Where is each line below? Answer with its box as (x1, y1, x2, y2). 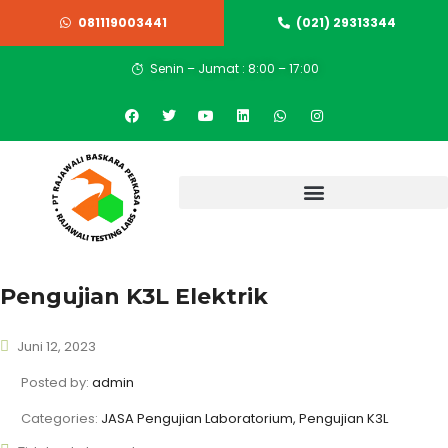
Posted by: (21, 373, 92, 393)
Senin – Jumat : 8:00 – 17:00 (149, 60, 319, 77)
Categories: (21, 409, 101, 429)
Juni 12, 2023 (14, 337, 96, 357)
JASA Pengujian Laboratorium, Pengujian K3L (101, 409, 388, 429)
